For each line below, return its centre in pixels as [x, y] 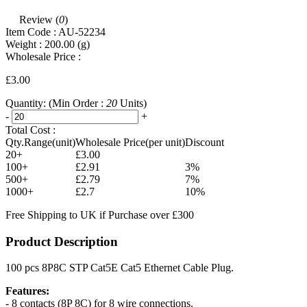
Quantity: [27, 103]
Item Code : [32, 32]
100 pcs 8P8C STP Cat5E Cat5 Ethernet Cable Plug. [120, 268]
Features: [27, 291]
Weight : [25, 44]
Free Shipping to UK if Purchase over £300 [100, 214]
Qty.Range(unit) [40, 142]
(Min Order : [77, 103]
